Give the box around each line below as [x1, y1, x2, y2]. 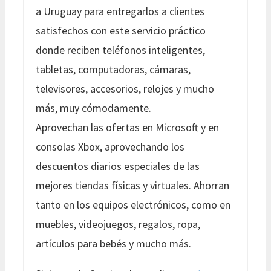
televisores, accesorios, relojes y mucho [36, 81, 214, 96]
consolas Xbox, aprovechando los [36, 139, 184, 154]
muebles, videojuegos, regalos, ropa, [36, 217, 200, 231]
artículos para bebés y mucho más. [36, 236, 191, 250]
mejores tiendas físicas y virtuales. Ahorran [36, 178, 229, 192]
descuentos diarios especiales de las [36, 158, 200, 173]
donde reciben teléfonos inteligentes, [36, 42, 205, 57]
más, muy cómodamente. [36, 100, 151, 115]
